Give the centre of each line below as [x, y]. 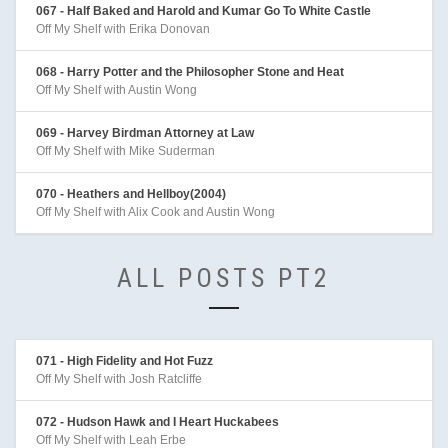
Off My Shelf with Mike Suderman [125, 150]
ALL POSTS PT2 [224, 277]
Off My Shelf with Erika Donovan [123, 28]
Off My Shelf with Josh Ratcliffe [119, 378]
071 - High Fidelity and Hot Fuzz [124, 360]
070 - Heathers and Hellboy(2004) [131, 193]
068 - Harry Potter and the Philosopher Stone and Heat [190, 71]
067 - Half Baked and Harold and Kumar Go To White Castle [203, 10]
